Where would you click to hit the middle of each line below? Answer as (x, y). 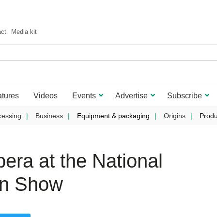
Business (49, 116)
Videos (46, 96)
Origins (174, 116)
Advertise (132, 96)
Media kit (24, 32)
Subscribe (185, 96)
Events (84, 96)
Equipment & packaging (113, 116)
